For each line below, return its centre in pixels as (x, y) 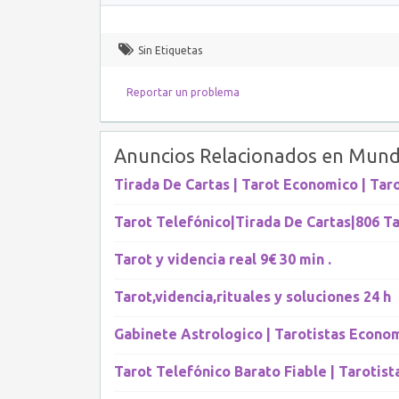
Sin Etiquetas (170, 50)
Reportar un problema (183, 92)
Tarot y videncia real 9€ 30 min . (223, 259)
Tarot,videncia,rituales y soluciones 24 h (252, 297)
